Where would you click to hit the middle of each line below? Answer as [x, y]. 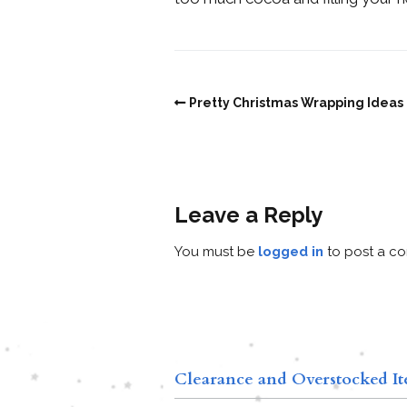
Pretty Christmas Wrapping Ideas [296, 103]
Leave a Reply [248, 214]
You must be [216, 251]
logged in [291, 251]
